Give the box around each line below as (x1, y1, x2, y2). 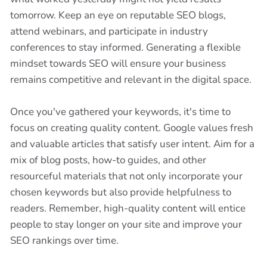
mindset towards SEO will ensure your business (10, 57, 226, 70)
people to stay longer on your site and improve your (10, 218, 242, 231)
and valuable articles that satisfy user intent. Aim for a (10, 137, 254, 151)
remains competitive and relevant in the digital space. (10, 73, 252, 86)
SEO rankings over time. (10, 234, 119, 247)
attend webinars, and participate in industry (10, 24, 208, 38)
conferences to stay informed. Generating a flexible (10, 41, 241, 54)
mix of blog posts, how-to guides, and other (10, 153, 206, 167)
